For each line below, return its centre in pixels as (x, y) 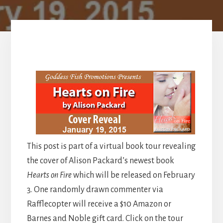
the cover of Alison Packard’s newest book (100, 161)
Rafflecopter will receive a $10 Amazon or (99, 204)
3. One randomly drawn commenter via (95, 189)
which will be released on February (133, 175)
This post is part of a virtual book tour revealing (111, 146)
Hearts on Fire (49, 175)
